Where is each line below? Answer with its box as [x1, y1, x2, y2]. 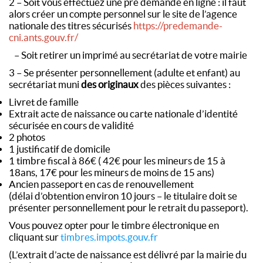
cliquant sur [9, 231, 60, 242]
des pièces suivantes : [139, 79, 231, 90]
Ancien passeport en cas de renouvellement [9, 178, 194, 190]
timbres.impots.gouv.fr [60, 231, 158, 242]
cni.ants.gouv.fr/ [9, 32, 78, 43]
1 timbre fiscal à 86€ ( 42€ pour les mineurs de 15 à [9, 155, 225, 166]
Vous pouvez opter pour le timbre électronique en [9, 220, 219, 231]
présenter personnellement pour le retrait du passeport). [9, 202, 248, 213]
